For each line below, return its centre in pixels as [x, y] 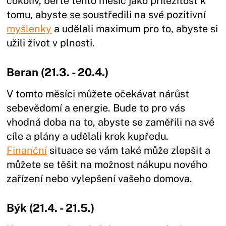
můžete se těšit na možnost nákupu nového [107, 164]
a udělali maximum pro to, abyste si [135, 29]
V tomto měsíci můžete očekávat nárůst [98, 94]
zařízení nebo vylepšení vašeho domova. [100, 178]
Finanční [27, 150]
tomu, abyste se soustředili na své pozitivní [106, 14]
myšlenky [29, 29]
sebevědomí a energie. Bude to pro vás [96, 108]
